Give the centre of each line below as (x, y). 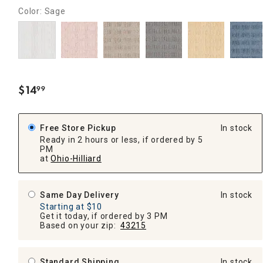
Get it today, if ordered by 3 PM (104, 216)
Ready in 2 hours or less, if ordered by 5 (122, 139)
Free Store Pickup (78, 128)
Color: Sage (42, 11)
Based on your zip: (80, 225)
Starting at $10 (71, 206)
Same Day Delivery (80, 195)
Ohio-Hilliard (76, 158)
